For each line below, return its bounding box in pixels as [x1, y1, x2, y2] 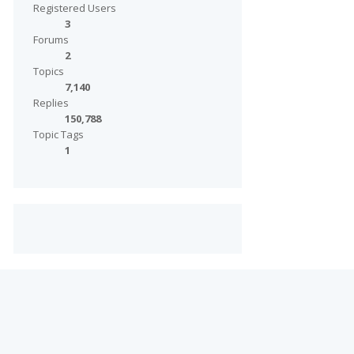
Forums [32, 32, 69, 47]
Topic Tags [32, 127, 84, 141]
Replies [32, 96, 69, 110]
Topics [32, 64, 64, 78]
